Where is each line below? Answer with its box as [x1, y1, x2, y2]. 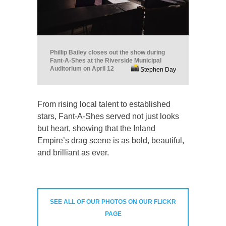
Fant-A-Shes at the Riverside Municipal [50, 56, 161, 64]
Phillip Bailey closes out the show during [50, 48, 165, 56]
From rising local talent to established [37, 99, 171, 108]
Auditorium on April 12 [50, 65, 114, 72]
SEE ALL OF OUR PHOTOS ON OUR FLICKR [50, 198, 176, 205]
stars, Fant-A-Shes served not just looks [37, 111, 179, 121]
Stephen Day [139, 66, 176, 73]
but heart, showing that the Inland [37, 124, 155, 133]
